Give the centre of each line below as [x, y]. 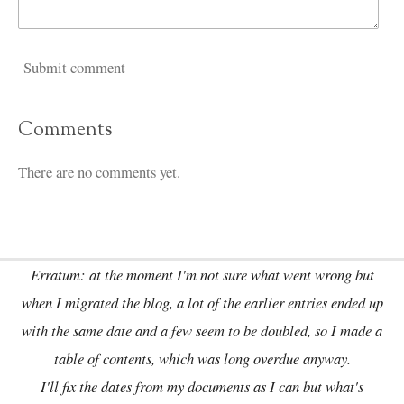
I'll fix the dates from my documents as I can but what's [202, 386]
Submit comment [74, 67]
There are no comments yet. [99, 172]
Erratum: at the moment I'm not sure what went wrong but [202, 275]
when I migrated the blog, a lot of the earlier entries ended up [202, 303]
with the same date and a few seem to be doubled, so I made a [202, 331]
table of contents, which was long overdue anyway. [202, 358]
